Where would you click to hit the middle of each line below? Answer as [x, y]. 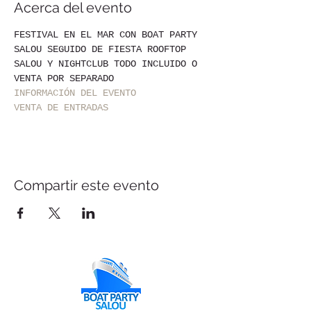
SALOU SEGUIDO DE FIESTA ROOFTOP [103, 49]
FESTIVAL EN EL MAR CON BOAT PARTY [108, 35]
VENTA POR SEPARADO [64, 78]
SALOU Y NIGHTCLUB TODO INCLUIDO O [108, 64]
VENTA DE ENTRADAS [61, 108]
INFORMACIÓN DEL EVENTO [75, 93]
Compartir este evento [86, 185]
